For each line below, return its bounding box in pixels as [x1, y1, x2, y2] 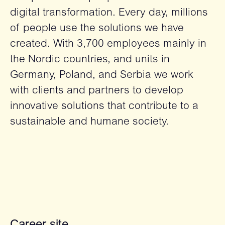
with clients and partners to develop [10, 86, 183, 96]
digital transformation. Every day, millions [10, 8, 208, 19]
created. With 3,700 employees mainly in [10, 39, 206, 50]
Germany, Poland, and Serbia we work [10, 70, 193, 81]
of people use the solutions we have [10, 24, 184, 34]
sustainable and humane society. [10, 117, 169, 128]
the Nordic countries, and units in [10, 55, 170, 65]
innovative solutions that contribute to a [10, 101, 198, 112]
